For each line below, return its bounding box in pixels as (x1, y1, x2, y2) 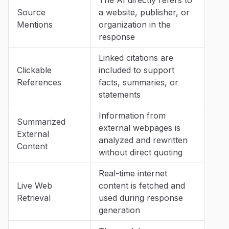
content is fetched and (99, 180, 185, 191)
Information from (99, 110, 166, 121)
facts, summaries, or (99, 77, 178, 87)
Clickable (17, 64, 52, 75)
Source (17, 7, 45, 17)
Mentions (17, 19, 53, 30)
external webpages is (99, 122, 180, 133)
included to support (99, 64, 174, 75)
